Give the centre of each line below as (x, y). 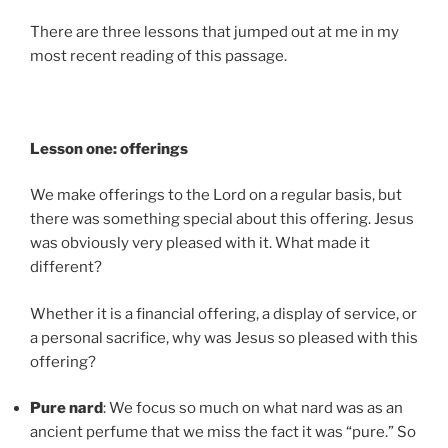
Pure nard (66, 408)
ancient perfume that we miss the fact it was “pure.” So (223, 432)
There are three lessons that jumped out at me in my (214, 31)
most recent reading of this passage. (158, 55)
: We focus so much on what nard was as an (253, 408)
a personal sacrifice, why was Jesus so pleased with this (224, 337)
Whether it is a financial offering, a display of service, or (223, 313)
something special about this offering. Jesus (258, 219)
